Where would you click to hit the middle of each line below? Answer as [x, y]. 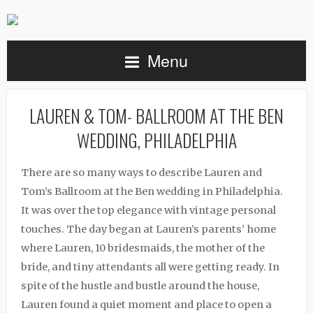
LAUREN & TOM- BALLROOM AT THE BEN [156, 115]
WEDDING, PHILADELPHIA [156, 140]
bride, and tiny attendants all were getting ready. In [150, 267]
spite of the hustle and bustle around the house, [140, 286]
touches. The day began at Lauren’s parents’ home [148, 229]
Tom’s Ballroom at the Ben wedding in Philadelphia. [152, 191]
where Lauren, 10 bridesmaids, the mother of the [143, 248]
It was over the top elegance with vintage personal [148, 210]
